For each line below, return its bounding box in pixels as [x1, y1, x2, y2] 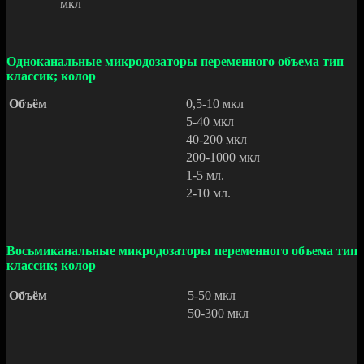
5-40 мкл [186, 115, 234, 129]
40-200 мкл [186, 132, 247, 147]
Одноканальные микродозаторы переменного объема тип [6, 54, 344, 69]
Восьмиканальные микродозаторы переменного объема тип [6, 244, 357, 258]
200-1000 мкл [186, 150, 260, 165]
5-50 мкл [188, 288, 236, 303]
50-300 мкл [188, 306, 249, 321]
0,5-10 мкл [186, 97, 244, 111]
